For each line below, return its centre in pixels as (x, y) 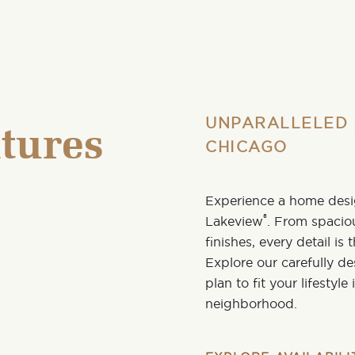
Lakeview (234, 221)
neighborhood (250, 303)
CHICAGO (246, 147)
